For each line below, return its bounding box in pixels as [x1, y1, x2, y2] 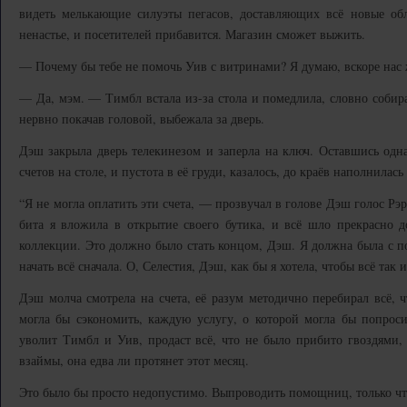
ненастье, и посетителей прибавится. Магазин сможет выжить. [19, 25, 365, 43]
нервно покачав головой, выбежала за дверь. [19, 110, 264, 127]
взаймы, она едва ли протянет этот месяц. [19, 352, 249, 369]
